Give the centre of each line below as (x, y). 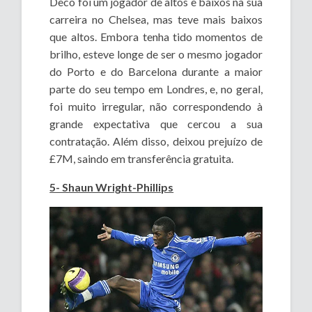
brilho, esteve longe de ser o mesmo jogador (156, 54)
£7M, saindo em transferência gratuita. (142, 159)
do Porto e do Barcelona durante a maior (156, 72)
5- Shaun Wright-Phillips (112, 187)
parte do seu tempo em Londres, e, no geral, (156, 89)
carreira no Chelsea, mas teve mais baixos (156, 19)
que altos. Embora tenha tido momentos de (156, 37)
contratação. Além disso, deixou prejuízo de (156, 141)
